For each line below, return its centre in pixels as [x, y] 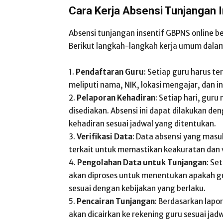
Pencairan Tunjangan [116, 201]
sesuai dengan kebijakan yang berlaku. [137, 188]
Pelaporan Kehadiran [116, 98]
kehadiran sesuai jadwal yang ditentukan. [142, 124]
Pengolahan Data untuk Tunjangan [142, 163]
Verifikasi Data [105, 137]
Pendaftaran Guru [110, 72]
